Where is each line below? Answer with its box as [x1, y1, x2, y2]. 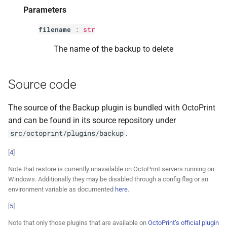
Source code [8, 77, 77, 92]
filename [39, 25, 71, 34]
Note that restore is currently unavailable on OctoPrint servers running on [8, 165, 214, 173]
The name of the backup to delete [54, 44, 173, 54]
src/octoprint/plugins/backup [10, 129, 124, 138]
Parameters [23, 5, 66, 15]
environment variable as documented [8, 185, 115, 194]
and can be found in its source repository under [8, 116, 176, 126]
